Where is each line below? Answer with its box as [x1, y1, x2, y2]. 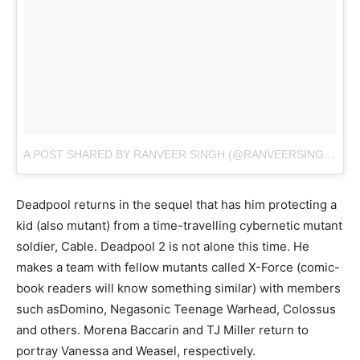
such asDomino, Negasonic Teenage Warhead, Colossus [16, 301, 336, 317]
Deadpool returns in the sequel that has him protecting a [16, 196, 337, 212]
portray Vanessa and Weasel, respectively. [16, 342, 256, 358]
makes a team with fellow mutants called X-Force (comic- [16, 259, 340, 275]
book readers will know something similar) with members [16, 280, 341, 296]
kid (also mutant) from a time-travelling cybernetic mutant [16, 217, 342, 233]
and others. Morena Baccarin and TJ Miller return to [16, 321, 309, 337]
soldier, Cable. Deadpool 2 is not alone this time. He [16, 238, 309, 254]
